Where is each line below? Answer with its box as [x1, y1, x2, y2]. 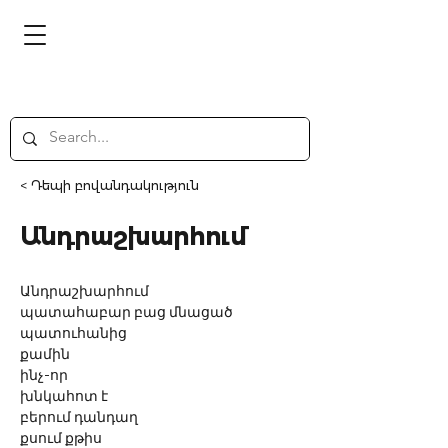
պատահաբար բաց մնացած [20, 306, 233, 320]
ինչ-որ [20, 369, 68, 383]
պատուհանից [20, 327, 127, 341]
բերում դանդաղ [20, 411, 138, 425]
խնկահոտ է [20, 390, 108, 404]
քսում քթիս [20, 432, 102, 446]
